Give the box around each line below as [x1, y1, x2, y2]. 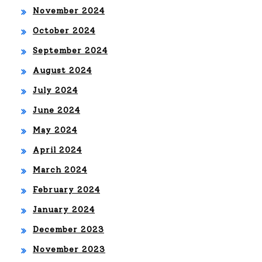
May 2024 [33, 125, 77, 135]
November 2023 [33, 244, 105, 254]
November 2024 [33, 6, 105, 16]
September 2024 [33, 46, 108, 56]
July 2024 [33, 85, 78, 95]
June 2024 [33, 105, 80, 115]
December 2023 [33, 225, 104, 235]
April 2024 [33, 145, 82, 155]
